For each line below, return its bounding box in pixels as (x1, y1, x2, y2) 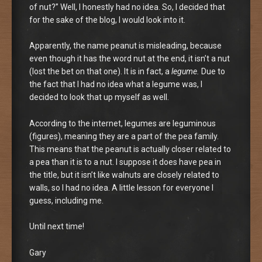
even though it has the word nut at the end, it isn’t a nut (29, 54, 230, 64)
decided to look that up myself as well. (29, 92, 169, 102)
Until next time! (29, 222, 84, 232)
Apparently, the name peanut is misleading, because (29, 41, 222, 51)
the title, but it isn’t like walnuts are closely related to (29, 170, 219, 180)
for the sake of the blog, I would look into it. (29, 15, 185, 25)
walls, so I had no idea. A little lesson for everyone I (29, 182, 213, 192)
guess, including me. (29, 195, 104, 205)
